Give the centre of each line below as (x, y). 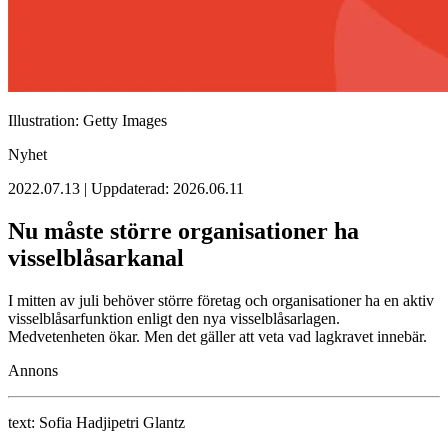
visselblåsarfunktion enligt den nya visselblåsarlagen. (174, 319)
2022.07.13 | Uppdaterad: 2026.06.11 (126, 189)
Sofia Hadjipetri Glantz (112, 423)
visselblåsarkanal (96, 258)
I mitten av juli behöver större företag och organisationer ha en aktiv (221, 301)
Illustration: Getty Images (87, 121)
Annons (33, 371)
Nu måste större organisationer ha (183, 231)
